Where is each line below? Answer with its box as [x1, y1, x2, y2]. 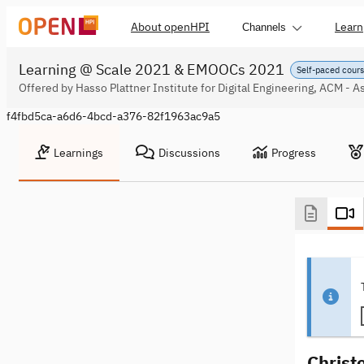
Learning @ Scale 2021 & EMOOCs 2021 [19, 60, 284, 79]
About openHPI [131, 19, 210, 34]
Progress [271, 145, 316, 160]
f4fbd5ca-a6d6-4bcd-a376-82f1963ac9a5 [6, 109, 220, 123]
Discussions [158, 145, 220, 160]
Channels [242, 20, 286, 33]
